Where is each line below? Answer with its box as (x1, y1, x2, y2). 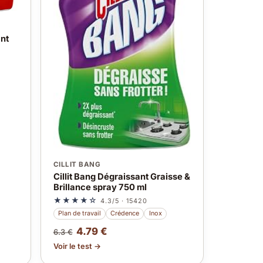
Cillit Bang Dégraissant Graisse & (53, 171, 190, 182)
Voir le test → (53, 241, 101, 251)
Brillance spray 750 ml (53, 181, 147, 193)
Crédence (110, 209, 140, 218)
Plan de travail (58, 209, 101, 218)
